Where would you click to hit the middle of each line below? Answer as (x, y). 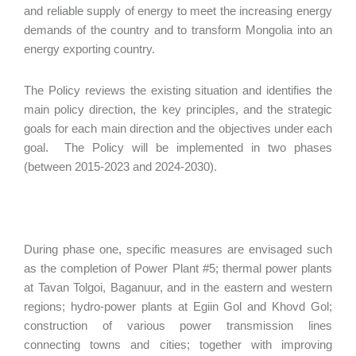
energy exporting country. (91, 49)
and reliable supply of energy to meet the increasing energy (178, 11)
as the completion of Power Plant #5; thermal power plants (178, 268)
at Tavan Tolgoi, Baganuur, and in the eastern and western (178, 287)
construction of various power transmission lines (178, 325)
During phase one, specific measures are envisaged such (178, 249)
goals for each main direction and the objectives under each (178, 128)
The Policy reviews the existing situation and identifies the (178, 90)
